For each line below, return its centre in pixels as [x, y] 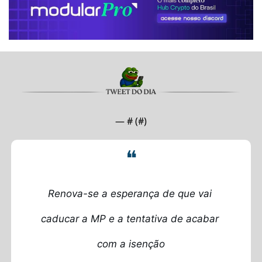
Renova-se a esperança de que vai [130, 194]
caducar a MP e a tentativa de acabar [130, 219]
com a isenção [131, 244]
